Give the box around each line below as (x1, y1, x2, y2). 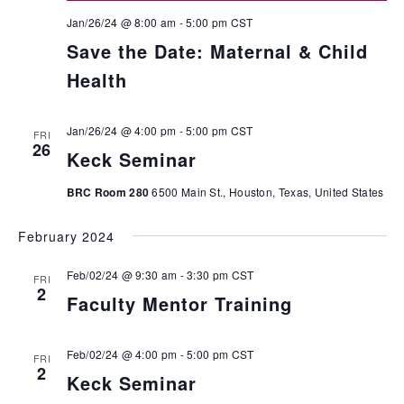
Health (66, 67, 127, 94)
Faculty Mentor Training (66, 290, 292, 317)
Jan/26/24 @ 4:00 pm (66, 123, 177, 139)
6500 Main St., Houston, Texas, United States (151, 184, 384, 200)
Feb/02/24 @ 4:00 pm (66, 346, 178, 363)
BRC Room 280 (66, 184, 152, 201)
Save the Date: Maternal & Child (66, 38, 368, 65)
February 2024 (17, 227, 115, 246)
